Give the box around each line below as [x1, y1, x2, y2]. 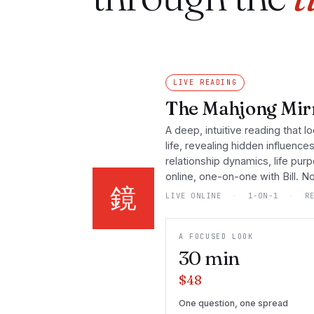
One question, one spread [179, 298, 288, 308]
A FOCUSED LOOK [179, 232, 254, 241]
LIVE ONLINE [165, 191, 227, 200]
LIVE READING [173, 78, 238, 87]
